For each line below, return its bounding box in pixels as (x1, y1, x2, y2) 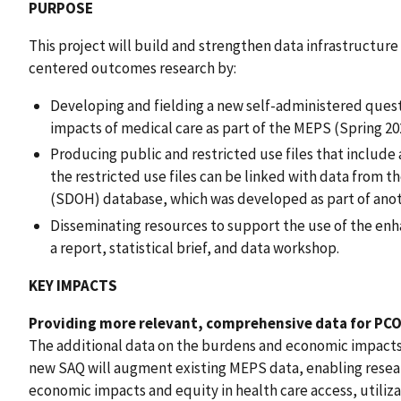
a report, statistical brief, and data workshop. (50, 237, 339, 258)
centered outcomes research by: (29, 58, 236, 79)
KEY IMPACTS (29, 275, 117, 295)
